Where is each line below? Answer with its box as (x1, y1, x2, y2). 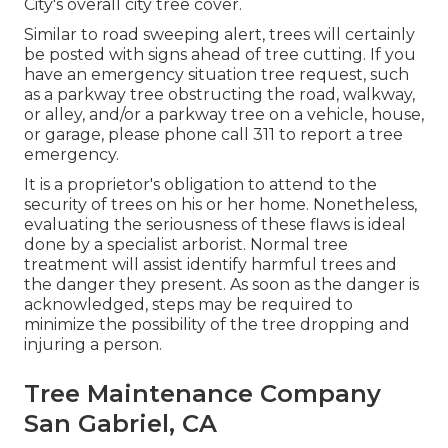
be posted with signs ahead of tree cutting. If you (24, 45, 416, 65)
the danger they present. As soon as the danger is (24, 275, 419, 295)
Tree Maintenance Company (24, 379, 381, 409)
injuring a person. (24, 335, 162, 355)
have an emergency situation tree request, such (24, 65, 409, 85)
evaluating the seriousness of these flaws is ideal (24, 215, 406, 235)
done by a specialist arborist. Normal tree (24, 235, 348, 255)
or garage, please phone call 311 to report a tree (24, 125, 403, 145)
